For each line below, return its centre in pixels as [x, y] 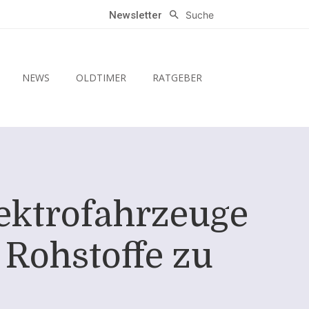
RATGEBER [177, 78]
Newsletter [136, 16]
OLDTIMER [101, 78]
